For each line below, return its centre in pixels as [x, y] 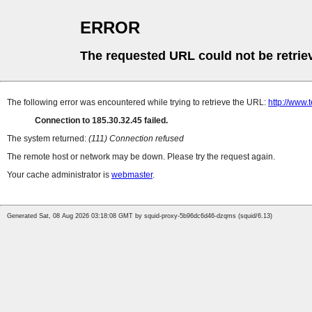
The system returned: [48, 139]
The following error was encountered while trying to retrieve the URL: [138, 103]
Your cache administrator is [59, 175]
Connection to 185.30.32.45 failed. [101, 121]
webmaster [132, 175]
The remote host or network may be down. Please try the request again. [141, 157]
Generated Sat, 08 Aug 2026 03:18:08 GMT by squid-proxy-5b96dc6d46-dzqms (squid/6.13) [140, 216]
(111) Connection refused [136, 139]
